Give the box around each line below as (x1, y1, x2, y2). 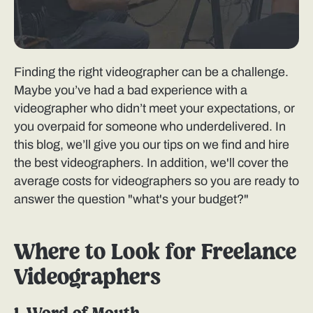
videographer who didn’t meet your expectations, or (14, 101, 295, 116)
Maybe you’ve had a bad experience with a (14, 83, 247, 98)
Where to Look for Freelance (14, 242, 296, 264)
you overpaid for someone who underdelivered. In (14, 119, 286, 134)
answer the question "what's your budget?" (14, 192, 249, 207)
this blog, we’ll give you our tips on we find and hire (14, 138, 289, 152)
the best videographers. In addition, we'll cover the (14, 156, 289, 170)
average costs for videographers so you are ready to (14, 174, 299, 189)
